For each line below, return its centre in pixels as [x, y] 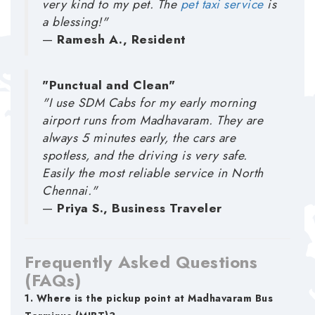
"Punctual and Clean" [109, 85]
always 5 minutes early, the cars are [139, 138]
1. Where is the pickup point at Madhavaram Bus [149, 298]
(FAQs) [53, 280]
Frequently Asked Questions [141, 262]
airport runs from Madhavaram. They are [153, 120]
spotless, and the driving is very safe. [145, 155]
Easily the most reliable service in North [153, 173]
